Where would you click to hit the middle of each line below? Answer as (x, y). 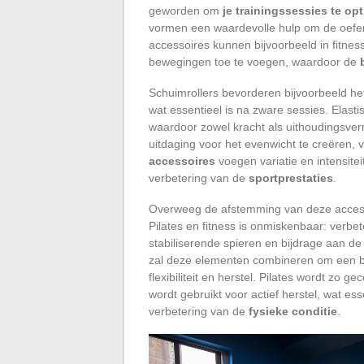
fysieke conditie (293, 311)
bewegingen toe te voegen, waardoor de (254, 61)
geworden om (186, 10)
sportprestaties (291, 178)
